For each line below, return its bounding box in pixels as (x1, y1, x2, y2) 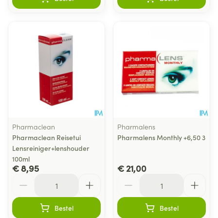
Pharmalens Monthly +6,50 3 (117, 132, 205, 142)
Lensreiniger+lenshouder (12, 143, 90, 153)
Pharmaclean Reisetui (12, 132, 81, 142)
